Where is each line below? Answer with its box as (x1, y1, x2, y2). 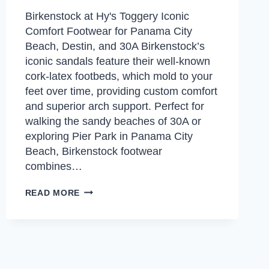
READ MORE (25, 188, 80, 198)
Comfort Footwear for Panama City (25, 25, 192, 37)
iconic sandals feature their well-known (25, 55, 210, 67)
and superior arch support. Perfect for (25, 100, 204, 112)
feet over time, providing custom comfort (25, 85, 217, 97)
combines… (25, 160, 82, 172)
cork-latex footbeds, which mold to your (25, 70, 213, 82)
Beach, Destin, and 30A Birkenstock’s (25, 40, 205, 52)
